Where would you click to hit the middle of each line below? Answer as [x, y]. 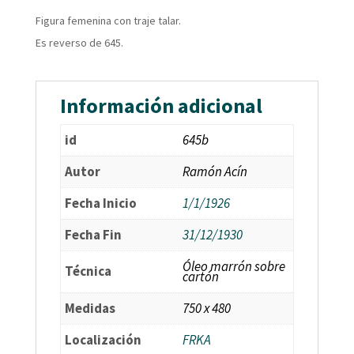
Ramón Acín [215, 172]
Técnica [88, 271]
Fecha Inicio [100, 203]
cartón [200, 277]
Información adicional [161, 106]
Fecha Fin [93, 235]
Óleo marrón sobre [233, 267]
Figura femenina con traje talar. [108, 21]
